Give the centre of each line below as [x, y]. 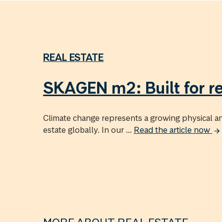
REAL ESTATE [73, 57]
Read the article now [173, 130]
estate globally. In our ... [88, 130]
